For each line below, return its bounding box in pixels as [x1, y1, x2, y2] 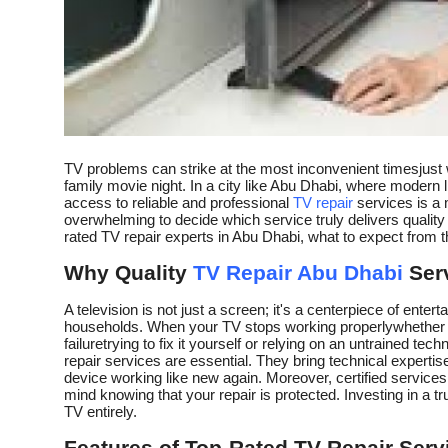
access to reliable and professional [64, 194, 293, 212]
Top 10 [15, 7, 66, 27]
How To [15, 56, 74, 76]
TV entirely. [64, 403, 137, 421]
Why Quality [64, 261, 193, 286]
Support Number [15, 105, 142, 125]
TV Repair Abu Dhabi [193, 261, 403, 286]
